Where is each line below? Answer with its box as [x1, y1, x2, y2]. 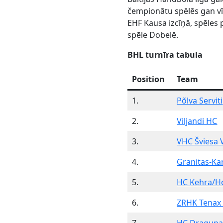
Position [132, 74, 165, 85]
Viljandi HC [177, 115, 218, 127]
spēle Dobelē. [127, 29, 179, 41]
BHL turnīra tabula [127, 49, 203, 61]
